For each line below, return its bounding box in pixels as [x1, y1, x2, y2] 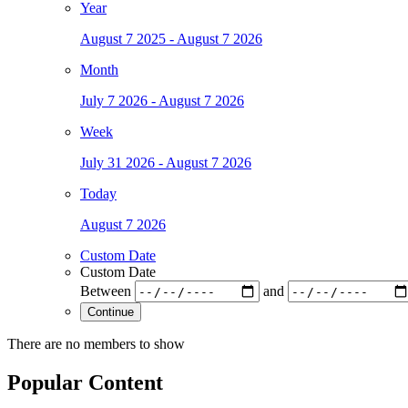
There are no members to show [7, 336, 185, 352]
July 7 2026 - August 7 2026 [80, 93, 244, 109]
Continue [87, 305, 134, 320]
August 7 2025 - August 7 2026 [80, 31, 262, 47]
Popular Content [7, 371, 163, 395]
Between [80, 282, 135, 299]
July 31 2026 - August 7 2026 [80, 155, 251, 171]
